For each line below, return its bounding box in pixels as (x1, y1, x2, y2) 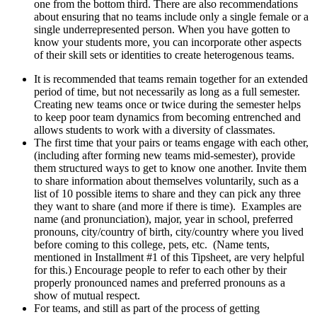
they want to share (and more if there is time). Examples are (34, 200, 301, 213)
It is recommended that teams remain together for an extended (34, 73, 308, 86)
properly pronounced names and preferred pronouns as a (34, 277, 285, 289)
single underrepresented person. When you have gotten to (34, 23, 290, 36)
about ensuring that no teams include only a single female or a (34, 11, 309, 23)
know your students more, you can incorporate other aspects (34, 36, 301, 49)
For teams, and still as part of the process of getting (34, 302, 260, 315)
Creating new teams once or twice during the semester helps (34, 98, 301, 111)
